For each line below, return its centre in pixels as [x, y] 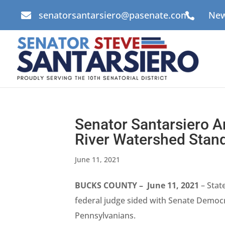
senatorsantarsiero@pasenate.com [114, 15]
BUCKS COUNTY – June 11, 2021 [137, 185]
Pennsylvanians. [106, 215]
